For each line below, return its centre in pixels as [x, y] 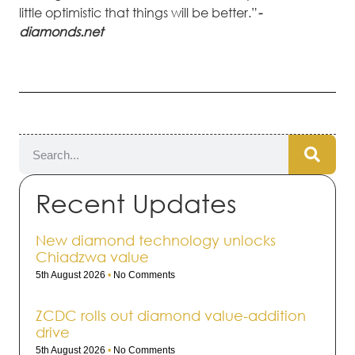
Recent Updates [136, 204]
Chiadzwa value [92, 257]
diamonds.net [61, 32]
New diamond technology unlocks [156, 240]
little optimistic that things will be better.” [138, 13]
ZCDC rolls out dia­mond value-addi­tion [171, 316]
